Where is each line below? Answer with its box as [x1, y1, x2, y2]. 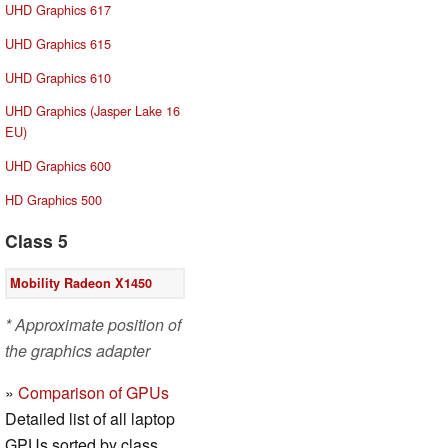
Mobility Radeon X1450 [10, 273, 153, 292]
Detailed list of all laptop [5, 406, 175, 430]
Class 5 [5, 227, 68, 253]
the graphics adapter [5, 338, 150, 362]
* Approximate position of [5, 312, 181, 336]
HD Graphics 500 [5, 189, 102, 209]
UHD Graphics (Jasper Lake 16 [5, 101, 180, 121]
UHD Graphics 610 [5, 67, 111, 87]
